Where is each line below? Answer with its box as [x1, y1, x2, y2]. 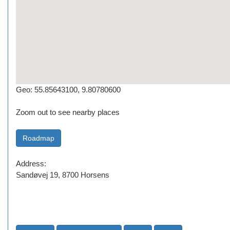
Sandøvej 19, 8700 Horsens [16, 170, 109, 179]
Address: [16, 159, 46, 168]
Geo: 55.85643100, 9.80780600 [16, 85, 121, 94]
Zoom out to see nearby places [16, 107, 120, 117]
